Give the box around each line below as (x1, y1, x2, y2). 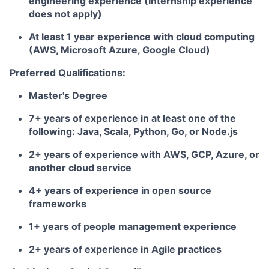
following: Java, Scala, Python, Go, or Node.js (29, 125, 238, 138)
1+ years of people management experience (29, 220, 237, 232)
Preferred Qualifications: (10, 67, 125, 79)
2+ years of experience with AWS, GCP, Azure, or (29, 148, 259, 160)
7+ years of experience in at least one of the (29, 112, 236, 124)
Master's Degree (29, 89, 107, 101)
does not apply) (29, 8, 102, 20)
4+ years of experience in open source (29, 184, 211, 196)
